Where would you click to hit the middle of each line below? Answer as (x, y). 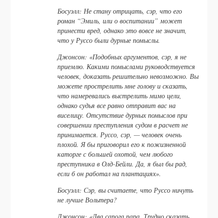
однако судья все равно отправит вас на (117, 105)
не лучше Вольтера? (87, 200)
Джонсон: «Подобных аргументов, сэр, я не (122, 56)
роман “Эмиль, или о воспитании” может (120, 20)
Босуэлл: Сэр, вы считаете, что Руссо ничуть (126, 190)
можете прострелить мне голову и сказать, (123, 86)
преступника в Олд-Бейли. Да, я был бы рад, (123, 163)
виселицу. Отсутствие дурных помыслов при (123, 115)
